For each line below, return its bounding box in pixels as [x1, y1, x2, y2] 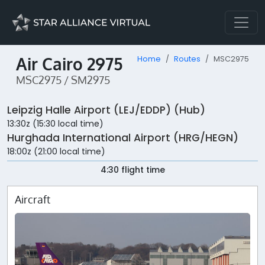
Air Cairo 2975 [16, 53, 123, 75]
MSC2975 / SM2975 [16, 73, 110, 86]
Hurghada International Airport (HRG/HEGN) [7, 131, 238, 146]
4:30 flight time [100, 164, 165, 176]
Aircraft [15, 193, 50, 206]
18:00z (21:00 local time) [7, 146, 105, 158]
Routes [174, 54, 201, 64]
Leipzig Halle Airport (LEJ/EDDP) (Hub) [7, 103, 205, 118]
